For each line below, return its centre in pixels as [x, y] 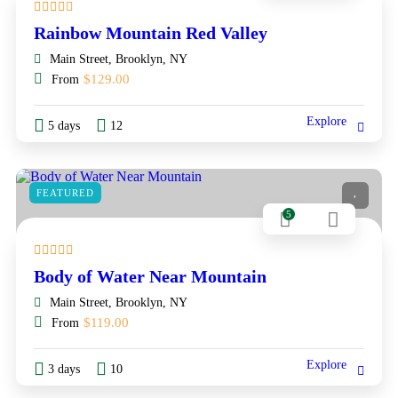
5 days [64, 125]
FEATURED [65, 192]
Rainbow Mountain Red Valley [151, 32]
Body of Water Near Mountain [150, 276]
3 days [64, 369]
